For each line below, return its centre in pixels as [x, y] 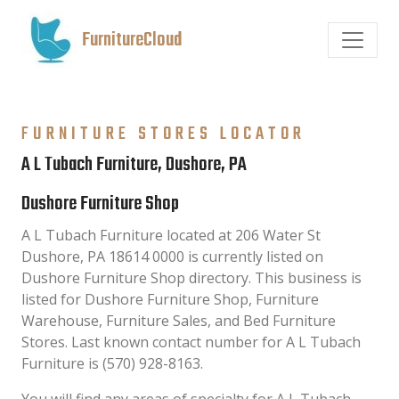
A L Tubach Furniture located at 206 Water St [171, 235]
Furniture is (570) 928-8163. [112, 363]
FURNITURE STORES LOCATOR [163, 134]
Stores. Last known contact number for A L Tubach [191, 342]
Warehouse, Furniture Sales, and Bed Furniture [179, 321]
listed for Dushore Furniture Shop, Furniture [170, 299]
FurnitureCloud [132, 40]
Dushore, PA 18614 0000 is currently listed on [172, 256]
